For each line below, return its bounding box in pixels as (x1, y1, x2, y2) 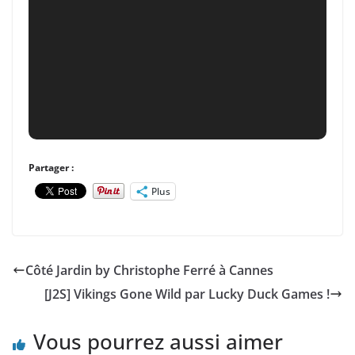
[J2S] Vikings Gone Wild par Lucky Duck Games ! (44, 284, 330, 303)
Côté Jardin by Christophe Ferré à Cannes (25, 261, 273, 279)
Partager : (29, 160, 74, 174)
